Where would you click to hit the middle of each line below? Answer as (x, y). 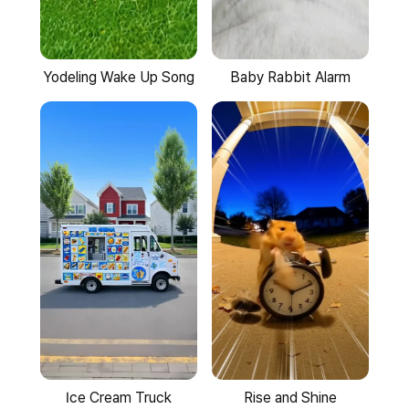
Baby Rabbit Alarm (290, 77)
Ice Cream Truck (119, 398)
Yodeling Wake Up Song (119, 77)
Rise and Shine (290, 398)
